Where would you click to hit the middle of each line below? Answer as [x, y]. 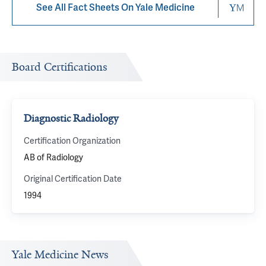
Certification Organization [72, 141]
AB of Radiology [53, 157]
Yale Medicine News [60, 255]
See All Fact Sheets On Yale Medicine [115, 7]
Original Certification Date [73, 179]
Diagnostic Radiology [71, 118]
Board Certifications [60, 67]
